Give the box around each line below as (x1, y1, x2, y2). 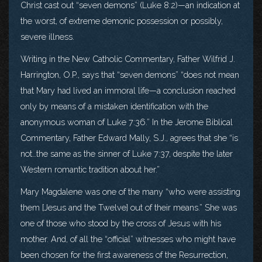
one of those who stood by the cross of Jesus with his (20, 218, 221, 228)
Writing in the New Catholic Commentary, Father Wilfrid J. (20, 53, 235, 64)
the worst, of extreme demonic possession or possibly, (20, 15, 223, 26)
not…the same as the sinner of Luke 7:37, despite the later (20, 148, 233, 158)
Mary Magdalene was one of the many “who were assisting (20, 186, 240, 196)
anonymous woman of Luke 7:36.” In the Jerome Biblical (20, 116, 233, 127)
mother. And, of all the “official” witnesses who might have (20, 233, 236, 244)
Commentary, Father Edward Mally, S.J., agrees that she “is (20, 132, 238, 143)
